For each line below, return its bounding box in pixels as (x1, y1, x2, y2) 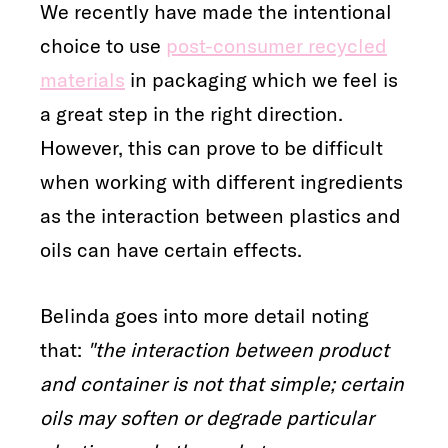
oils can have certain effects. (40, 236, 302, 262)
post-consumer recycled (166, 32, 387, 58)
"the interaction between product (87, 336, 389, 362)
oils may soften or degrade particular (40, 404, 374, 430)
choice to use (40, 32, 166, 58)
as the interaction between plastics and (40, 202, 401, 228)
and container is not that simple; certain (40, 370, 404, 396)
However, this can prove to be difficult (40, 134, 383, 160)
